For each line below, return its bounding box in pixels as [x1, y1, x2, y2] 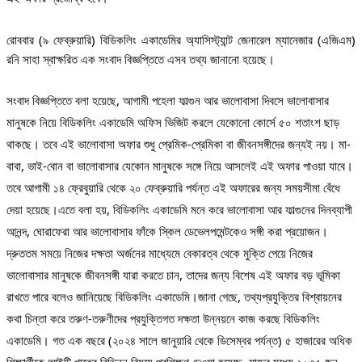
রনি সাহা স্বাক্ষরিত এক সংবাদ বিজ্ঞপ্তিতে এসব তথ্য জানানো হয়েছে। [6, 50, 275, 67]
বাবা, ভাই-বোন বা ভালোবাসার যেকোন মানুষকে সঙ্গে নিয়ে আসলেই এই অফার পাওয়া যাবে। [6, 157, 353, 174]
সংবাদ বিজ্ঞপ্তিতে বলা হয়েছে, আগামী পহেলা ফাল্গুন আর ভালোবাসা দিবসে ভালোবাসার [6, 91, 329, 108]
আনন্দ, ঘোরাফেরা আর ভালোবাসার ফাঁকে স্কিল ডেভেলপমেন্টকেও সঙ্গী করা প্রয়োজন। [6, 222, 328, 239]
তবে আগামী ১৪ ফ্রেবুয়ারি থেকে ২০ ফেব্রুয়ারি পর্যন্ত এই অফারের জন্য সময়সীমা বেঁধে [6, 179, 340, 196]
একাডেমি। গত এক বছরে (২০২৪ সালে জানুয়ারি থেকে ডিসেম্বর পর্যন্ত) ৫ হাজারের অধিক [6, 331, 352, 348]
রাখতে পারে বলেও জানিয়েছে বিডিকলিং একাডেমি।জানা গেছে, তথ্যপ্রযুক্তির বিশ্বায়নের [6, 288, 342, 305]
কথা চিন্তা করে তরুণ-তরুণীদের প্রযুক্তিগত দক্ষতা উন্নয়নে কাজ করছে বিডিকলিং [6, 309, 320, 326]
